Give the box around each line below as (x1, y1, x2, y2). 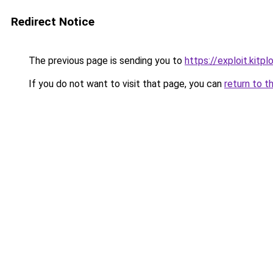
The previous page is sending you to (26, 55, 185, 66)
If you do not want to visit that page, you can (26, 78, 224, 90)
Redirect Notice (11, 15, 94, 29)
